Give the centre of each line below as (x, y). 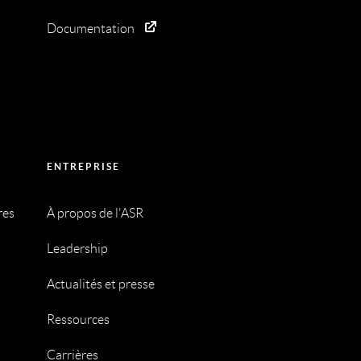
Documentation (90, 29)
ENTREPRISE (83, 167)
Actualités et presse (100, 284)
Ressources (78, 320)
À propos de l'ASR (95, 214)
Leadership (77, 249)
